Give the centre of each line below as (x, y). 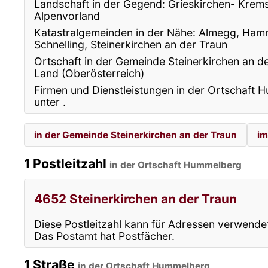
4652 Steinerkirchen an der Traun (135, 199)
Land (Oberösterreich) (89, 73)
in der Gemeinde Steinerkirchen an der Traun (135, 135)
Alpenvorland (67, 16)
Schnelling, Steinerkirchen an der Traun (131, 44)
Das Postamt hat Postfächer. (104, 236)
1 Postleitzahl (67, 164)
